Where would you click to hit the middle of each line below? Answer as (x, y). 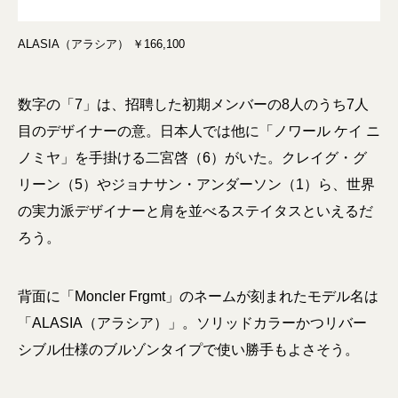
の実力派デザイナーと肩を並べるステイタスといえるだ (195, 211)
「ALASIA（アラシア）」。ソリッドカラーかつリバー (192, 322)
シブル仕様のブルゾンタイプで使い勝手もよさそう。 (188, 349)
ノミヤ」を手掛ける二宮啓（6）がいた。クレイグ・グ (192, 157)
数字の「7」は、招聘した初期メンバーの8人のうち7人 (193, 104)
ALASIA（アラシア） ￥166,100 (101, 44)
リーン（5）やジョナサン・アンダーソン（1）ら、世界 (196, 184)
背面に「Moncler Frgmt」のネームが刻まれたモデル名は (198, 296)
